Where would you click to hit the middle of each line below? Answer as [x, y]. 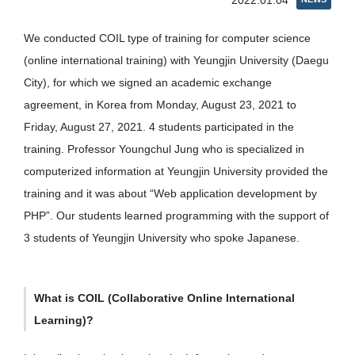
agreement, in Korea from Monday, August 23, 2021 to [160, 105]
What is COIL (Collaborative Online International [164, 298]
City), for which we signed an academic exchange [148, 82]
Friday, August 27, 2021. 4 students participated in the [159, 127]
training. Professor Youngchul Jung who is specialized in [164, 149]
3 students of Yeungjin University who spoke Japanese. [162, 238]
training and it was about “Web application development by [170, 193]
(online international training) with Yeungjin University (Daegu [176, 60]
